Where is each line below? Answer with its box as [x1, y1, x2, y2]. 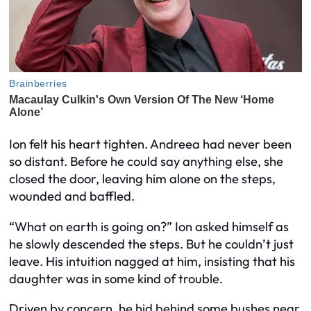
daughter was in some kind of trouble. [9, 270, 223, 287]
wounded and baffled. [9, 188, 135, 205]
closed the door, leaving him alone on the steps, [9, 171, 276, 187]
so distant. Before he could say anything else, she [9, 153, 283, 170]
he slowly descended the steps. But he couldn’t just [9, 235, 294, 252]
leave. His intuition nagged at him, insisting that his [9, 253, 295, 269]
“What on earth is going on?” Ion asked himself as [9, 218, 289, 235]
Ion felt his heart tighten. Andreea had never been [9, 136, 292, 153]
